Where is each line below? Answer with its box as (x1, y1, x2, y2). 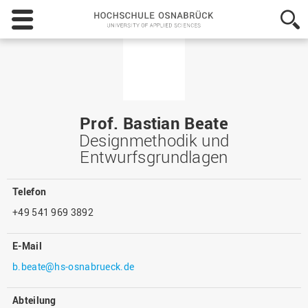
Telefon (12, 185, 47, 198)
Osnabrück (239, 21, 289, 34)
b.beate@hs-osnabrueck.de (12, 260, 135, 273)
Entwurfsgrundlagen (80, 146, 228, 168)
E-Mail (12, 239, 42, 252)
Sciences (239, 89, 279, 102)
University (239, 48, 283, 61)
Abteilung (12, 294, 56, 307)
